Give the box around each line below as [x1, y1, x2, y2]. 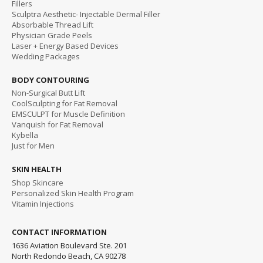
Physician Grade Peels [12, 30, 93, 41]
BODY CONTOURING [12, 75, 90, 86]
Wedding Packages [12, 51, 80, 62]
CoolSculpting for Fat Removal [12, 98, 118, 109]
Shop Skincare [12, 177, 64, 188]
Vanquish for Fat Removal [12, 119, 104, 130]
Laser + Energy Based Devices [12, 41, 119, 52]
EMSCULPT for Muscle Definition [12, 109, 126, 120]
